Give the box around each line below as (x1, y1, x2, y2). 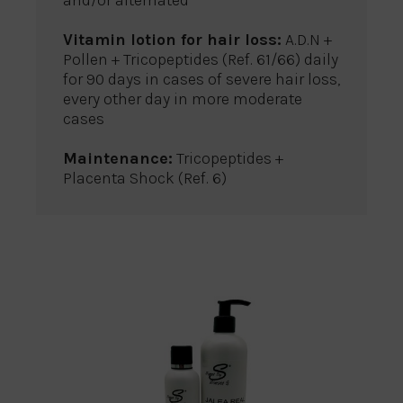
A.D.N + (282, 30, 332, 50)
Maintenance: (63, 148, 173, 169)
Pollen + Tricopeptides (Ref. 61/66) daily (63, 49, 338, 70)
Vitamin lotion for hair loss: (63, 30, 282, 50)
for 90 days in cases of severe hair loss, (63, 69, 340, 90)
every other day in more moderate (63, 89, 302, 110)
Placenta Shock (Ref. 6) (63, 168, 227, 189)
